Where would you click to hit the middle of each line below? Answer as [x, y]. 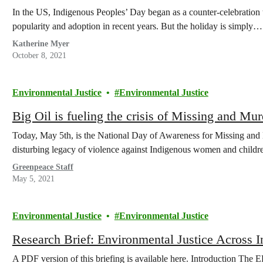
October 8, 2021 [39, 55]
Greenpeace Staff [43, 167]
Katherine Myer [41, 44]
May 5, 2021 [33, 179]
